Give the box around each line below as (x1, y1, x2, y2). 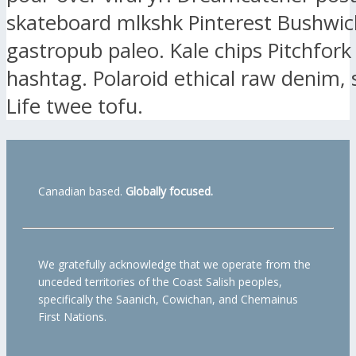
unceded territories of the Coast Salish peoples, (38, 274, 282, 290)
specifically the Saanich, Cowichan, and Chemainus (38, 292, 298, 308)
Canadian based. (38, 184, 126, 199)
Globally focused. (126, 184, 213, 199)
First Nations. (38, 309, 106, 325)
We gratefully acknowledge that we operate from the (38, 257, 311, 273)
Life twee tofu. (6, 91, 143, 120)
